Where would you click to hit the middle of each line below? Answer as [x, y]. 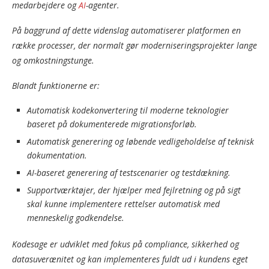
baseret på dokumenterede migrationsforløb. [112, 124]
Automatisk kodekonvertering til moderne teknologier [128, 110]
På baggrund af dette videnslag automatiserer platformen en [126, 31]
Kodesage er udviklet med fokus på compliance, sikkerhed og [125, 244]
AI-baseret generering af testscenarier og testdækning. [129, 173]
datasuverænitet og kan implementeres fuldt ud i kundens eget [130, 259]
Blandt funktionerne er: [56, 86]
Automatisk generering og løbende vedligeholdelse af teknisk [141, 142]
